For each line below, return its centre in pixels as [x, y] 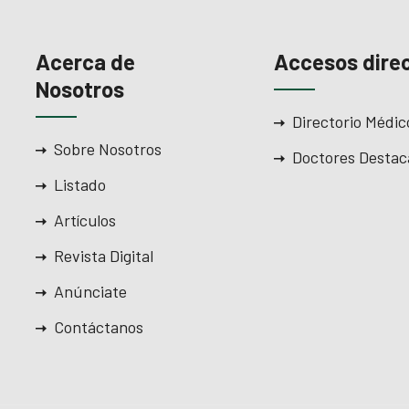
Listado [80, 184]
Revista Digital [104, 255]
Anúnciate [90, 291]
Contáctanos [99, 326]
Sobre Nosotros [108, 148]
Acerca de [85, 61]
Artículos [85, 220]
